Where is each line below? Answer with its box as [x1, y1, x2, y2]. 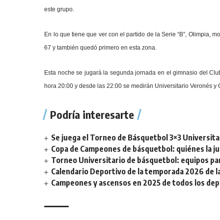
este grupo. [44, 6, 75, 13]
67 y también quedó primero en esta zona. [44, 44, 157, 51]
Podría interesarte [50, 108, 135, 121]
